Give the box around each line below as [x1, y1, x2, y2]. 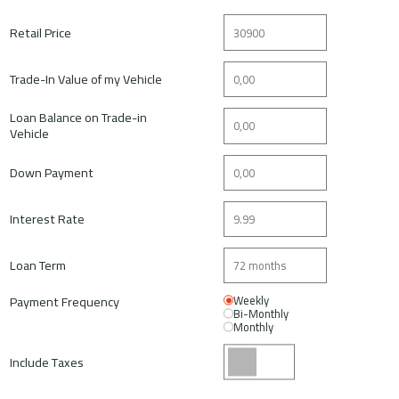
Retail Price [10, 20, 72, 45]
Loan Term [10, 253, 67, 278]
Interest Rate [10, 207, 85, 232]
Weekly [233, 289, 270, 312]
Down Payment [10, 159, 94, 184]
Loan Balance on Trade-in [10, 105, 148, 130]
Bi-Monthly [233, 303, 289, 325]
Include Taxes [10, 350, 85, 375]
